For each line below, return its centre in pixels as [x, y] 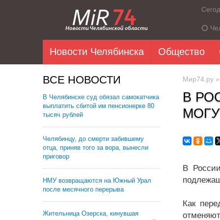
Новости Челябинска [97, 52]
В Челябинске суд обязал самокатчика [101, 97]
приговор [56, 156]
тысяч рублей [63, 115]
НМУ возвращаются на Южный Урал [97, 180]
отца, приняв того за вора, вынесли [96, 148]
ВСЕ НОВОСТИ [82, 80]
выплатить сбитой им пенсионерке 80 [98, 106]
